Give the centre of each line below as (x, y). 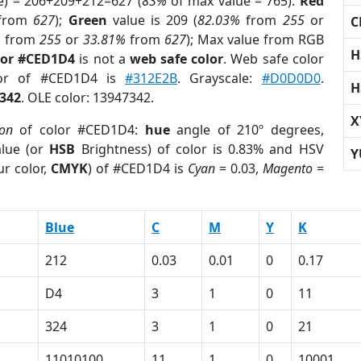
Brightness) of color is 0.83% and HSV (199, 149)
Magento (287, 168)
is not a (102, 59)
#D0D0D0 (291, 78)
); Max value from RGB (255, 39)
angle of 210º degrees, (247, 130)
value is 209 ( (152, 20)
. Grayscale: (220, 78)
